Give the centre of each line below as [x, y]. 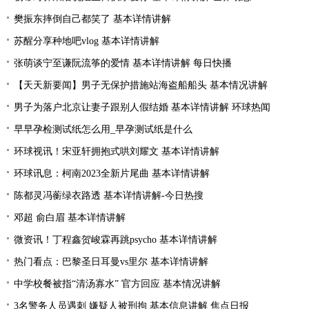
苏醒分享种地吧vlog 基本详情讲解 [87, 41]
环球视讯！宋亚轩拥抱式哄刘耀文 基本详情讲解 [117, 151]
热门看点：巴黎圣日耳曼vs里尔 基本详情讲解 [111, 262]
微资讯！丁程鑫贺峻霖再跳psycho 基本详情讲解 [116, 240]
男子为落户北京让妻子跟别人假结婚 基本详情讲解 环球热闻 [142, 107]
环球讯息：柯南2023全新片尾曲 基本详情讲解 [112, 173]
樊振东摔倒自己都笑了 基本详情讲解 [92, 19]
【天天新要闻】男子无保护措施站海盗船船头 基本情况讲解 [141, 85]
